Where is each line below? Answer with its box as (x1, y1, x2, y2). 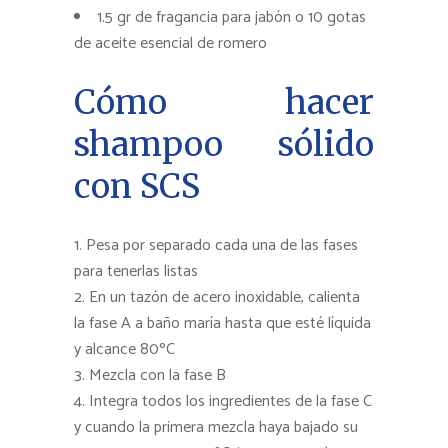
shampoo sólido (74, 123, 374, 165)
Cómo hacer (74, 81, 374, 123)
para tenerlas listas (74, 257, 198, 285)
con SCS (74, 165, 200, 207)
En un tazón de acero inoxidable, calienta (89, 283, 360, 311)
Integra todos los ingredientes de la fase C (89, 387, 372, 415)
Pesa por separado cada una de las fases (86, 231, 358, 259)
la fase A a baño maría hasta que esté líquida (74, 309, 371, 337)
